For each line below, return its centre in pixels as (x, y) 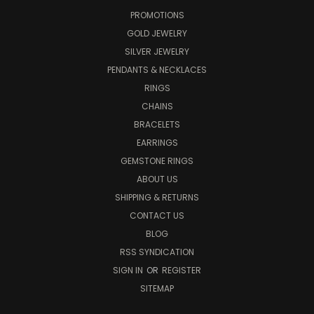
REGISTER (182, 270)
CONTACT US (157, 215)
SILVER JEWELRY (157, 51)
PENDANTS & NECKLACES (157, 69)
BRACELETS (157, 124)
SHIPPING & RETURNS (157, 197)
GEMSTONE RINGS (157, 161)
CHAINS (157, 106)
